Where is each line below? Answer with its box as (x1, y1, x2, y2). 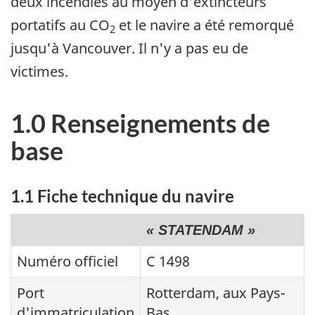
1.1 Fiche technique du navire (11, 186, 234, 207)
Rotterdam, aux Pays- (146, 283, 285, 302)
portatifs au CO (11, 15, 110, 35)
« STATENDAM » (146, 221, 255, 238)
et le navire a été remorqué (115, 15, 294, 35)
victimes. (11, 62, 68, 82)
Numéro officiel (17, 251, 118, 271)
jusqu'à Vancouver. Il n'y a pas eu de (11, 39, 248, 58)
